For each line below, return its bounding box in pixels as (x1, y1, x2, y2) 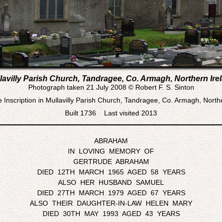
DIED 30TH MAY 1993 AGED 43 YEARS (42, 210, 180, 218)
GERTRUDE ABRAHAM (73, 158, 149, 166)
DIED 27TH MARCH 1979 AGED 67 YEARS (37, 189, 185, 197)
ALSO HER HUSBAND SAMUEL (58, 178, 164, 186)
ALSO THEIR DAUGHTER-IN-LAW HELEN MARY (30, 199, 192, 207)
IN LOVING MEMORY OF (68, 147, 154, 155)
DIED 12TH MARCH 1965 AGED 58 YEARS (37, 168, 185, 176)
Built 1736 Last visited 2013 (65, 109, 157, 117)
